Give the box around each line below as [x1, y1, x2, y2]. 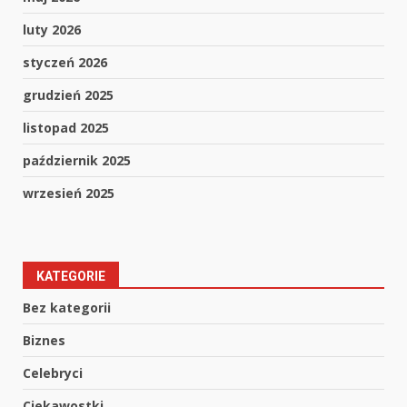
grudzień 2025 [23, 86, 114, 104]
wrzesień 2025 [23, 184, 114, 203]
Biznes [23, 332, 65, 350]
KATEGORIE [36, 269, 105, 284]
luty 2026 [23, 21, 81, 39]
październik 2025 [23, 152, 131, 170]
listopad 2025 [23, 119, 109, 137]
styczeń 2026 [23, 54, 107, 72]
